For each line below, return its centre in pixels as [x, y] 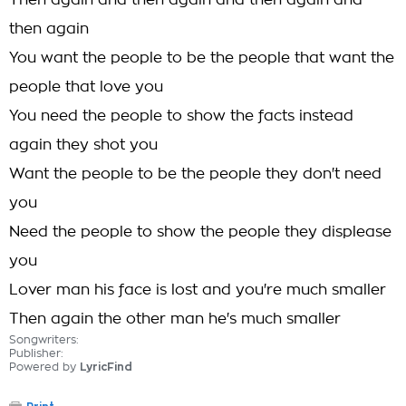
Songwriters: [44, 340]
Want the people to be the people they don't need [195, 174]
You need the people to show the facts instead [181, 116]
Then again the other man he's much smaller [175, 319]
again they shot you [83, 145]
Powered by [44, 367]
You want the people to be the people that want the [202, 58]
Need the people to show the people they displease [200, 232]
